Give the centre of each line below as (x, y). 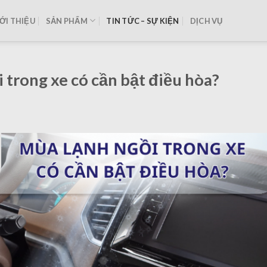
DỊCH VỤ (206, 21)
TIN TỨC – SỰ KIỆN (143, 21)
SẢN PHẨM (66, 21)
